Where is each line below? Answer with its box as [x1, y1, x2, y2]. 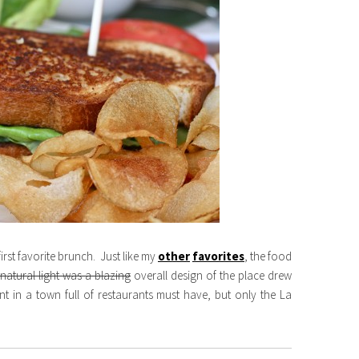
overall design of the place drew [131, 268, 292, 283]
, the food [244, 248, 292, 264]
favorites [192, 248, 244, 264]
